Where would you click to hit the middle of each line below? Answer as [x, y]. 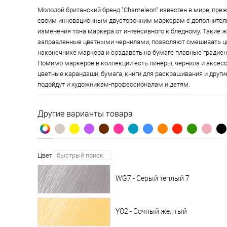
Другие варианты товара [85, 114]
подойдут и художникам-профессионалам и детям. [114, 85]
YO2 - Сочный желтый [151, 212]
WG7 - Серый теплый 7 [153, 179]
